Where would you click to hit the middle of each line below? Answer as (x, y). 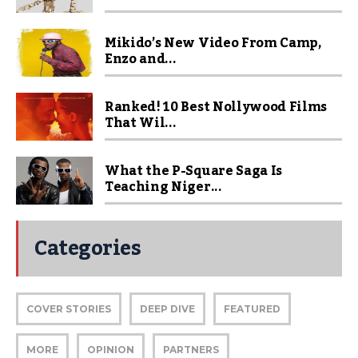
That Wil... (141, 123)
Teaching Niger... (163, 187)
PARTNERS (191, 350)
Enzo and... (141, 59)
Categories (88, 249)
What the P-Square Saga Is (193, 171)
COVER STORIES (69, 309)
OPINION (111, 350)
